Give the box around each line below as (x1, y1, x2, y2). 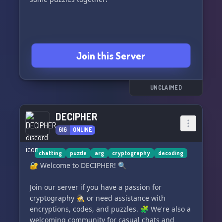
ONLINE (73, 126, 92, 133)
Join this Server (76, 49, 146, 62)
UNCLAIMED (150, 84, 182, 91)
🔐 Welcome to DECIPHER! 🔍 (30, 161, 126, 170)
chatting (39, 149, 62, 157)
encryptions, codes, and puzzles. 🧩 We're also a (30, 204, 191, 214)
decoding (158, 149, 183, 157)
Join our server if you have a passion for (30, 182, 162, 192)
